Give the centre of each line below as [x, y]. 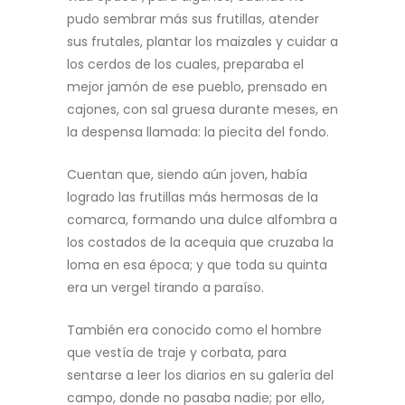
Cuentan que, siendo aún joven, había [187, 174]
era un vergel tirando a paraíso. [165, 287]
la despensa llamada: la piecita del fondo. [200, 132]
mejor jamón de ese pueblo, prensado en [197, 87]
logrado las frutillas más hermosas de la [193, 197]
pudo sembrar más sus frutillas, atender [193, 19]
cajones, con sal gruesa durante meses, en [202, 109]
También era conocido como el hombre [194, 330]
